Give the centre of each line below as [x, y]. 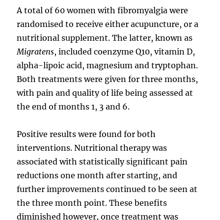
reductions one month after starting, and [97, 175]
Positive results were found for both [86, 134]
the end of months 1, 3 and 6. [73, 106]
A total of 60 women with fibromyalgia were [103, 10]
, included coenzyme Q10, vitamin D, [125, 51]
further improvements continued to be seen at [107, 189]
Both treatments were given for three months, [108, 79]
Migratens [36, 51]
